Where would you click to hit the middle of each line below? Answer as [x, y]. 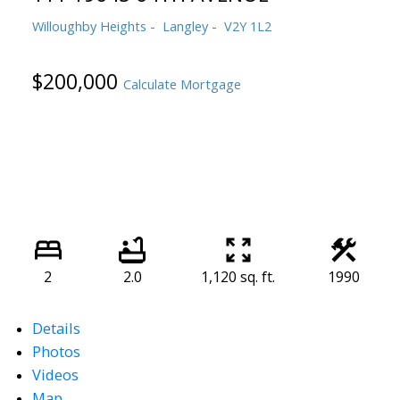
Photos [56, 352]
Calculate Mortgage [182, 84]
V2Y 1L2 [247, 25]
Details [56, 329]
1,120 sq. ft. [238, 277]
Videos [55, 375]
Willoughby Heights [89, 25]
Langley [185, 25]
